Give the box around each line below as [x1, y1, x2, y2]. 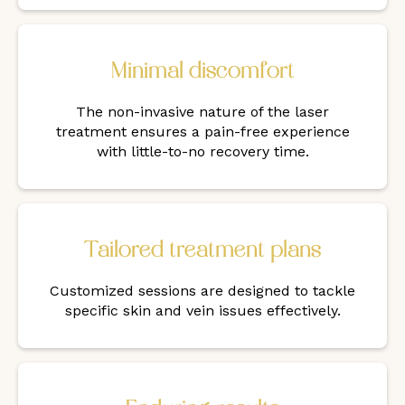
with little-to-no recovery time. [96, 143, 309, 161]
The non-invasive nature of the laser [76, 103, 329, 121]
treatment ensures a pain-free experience [55, 123, 350, 141]
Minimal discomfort [110, 61, 295, 84]
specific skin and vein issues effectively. [64, 302, 341, 320]
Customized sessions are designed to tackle [50, 282, 355, 300]
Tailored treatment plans [84, 240, 321, 263]
